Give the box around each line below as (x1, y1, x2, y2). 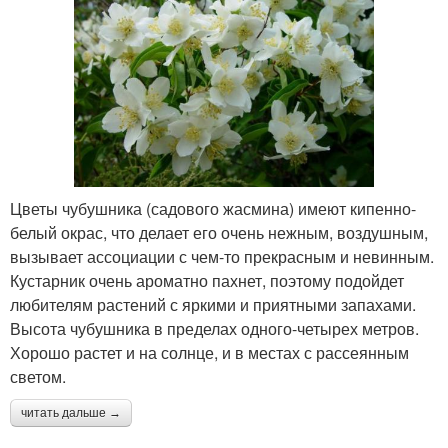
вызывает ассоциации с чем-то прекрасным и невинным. (10, 244, 434, 268)
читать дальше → (21, 405, 121, 420)
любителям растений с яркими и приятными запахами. (10, 292, 416, 316)
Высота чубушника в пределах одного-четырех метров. (10, 316, 419, 340)
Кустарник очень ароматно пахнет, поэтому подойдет (10, 268, 404, 292)
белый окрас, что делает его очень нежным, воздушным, (10, 220, 428, 244)
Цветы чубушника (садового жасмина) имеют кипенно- (10, 196, 416, 220)
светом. (10, 364, 66, 388)
